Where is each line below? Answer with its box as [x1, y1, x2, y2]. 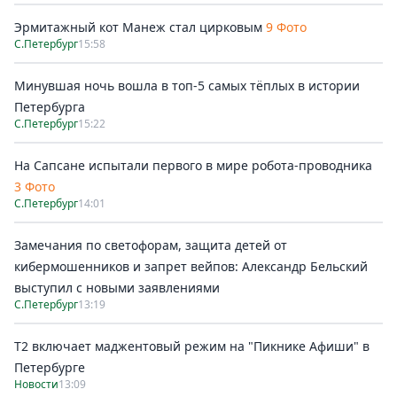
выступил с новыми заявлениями [14, 279, 220, 296]
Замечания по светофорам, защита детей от [14, 237, 287, 253]
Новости [14, 377, 58, 392]
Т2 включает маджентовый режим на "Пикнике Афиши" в [14, 338, 370, 354]
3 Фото [14, 178, 55, 195]
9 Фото [266, 19, 307, 35]
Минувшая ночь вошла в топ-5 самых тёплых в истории [14, 77, 360, 94]
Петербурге [14, 359, 85, 376]
